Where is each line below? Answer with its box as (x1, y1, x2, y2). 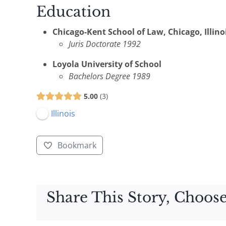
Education (36, 3, 110, 21)
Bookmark (57, 139, 96, 151)
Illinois (50, 107, 75, 119)
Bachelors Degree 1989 (69, 70, 150, 82)
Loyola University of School (52, 58, 161, 70)
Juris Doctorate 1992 (69, 38, 141, 49)
